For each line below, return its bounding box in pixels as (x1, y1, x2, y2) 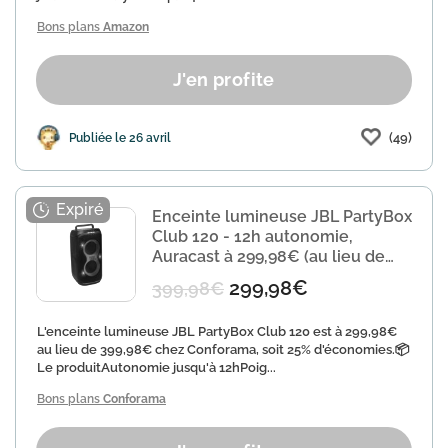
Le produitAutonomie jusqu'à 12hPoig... (37, 360, 276, 375)
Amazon (103, 20, 149, 34)
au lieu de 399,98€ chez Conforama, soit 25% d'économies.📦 (37, 342, 409, 357)
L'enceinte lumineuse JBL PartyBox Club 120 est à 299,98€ (37, 324, 397, 339)
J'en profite (173, 69, 275, 90)
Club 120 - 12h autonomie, (152, 227, 353, 246)
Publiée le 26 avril (69, 130, 171, 145)
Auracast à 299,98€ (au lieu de (152, 247, 385, 266)
